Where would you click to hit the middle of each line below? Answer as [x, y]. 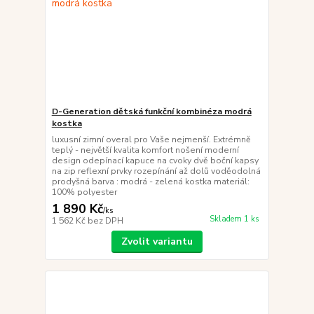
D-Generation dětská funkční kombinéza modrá [151, 111]
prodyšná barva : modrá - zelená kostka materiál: [150, 182]
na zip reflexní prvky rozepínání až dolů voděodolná [156, 171]
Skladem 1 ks [234, 219]
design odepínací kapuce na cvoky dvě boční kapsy [155, 161]
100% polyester [86, 192]
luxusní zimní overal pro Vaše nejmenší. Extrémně [151, 139]
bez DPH [105, 221]
